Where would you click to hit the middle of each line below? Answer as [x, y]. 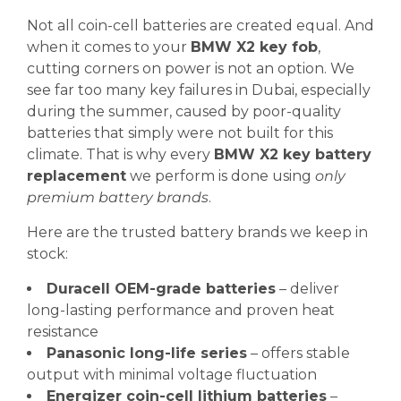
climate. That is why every [120, 154]
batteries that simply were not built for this [180, 133]
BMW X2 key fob [254, 47]
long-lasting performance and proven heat [181, 310]
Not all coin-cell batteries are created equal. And [200, 26]
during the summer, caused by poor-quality [184, 111]
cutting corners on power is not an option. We [191, 68]
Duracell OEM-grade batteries [161, 289]
